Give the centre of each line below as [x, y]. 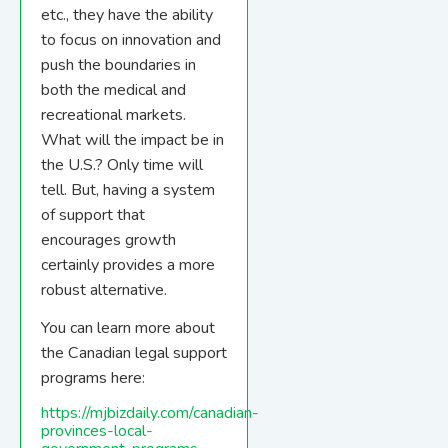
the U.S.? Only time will [122, 165]
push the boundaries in [118, 65]
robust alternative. [104, 290]
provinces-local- [97, 431]
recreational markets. [113, 115]
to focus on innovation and [131, 40]
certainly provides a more [128, 265]
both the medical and [113, 90]
